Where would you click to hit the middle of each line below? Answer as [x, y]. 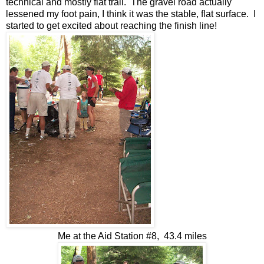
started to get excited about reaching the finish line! [113, 25]
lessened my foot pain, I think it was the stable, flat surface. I [131, 14]
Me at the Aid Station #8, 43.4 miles [132, 236]
